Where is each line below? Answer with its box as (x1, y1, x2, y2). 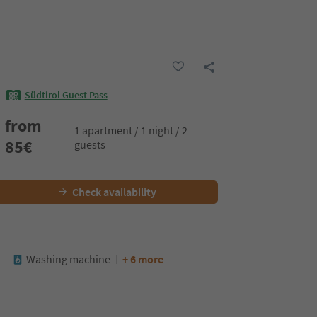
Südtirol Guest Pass (24, 88, 108, 102)
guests (74, 137, 106, 151)
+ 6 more (122, 252, 163, 266)
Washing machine (26, 252, 110, 266)
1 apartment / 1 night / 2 (74, 122, 188, 137)
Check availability (71, 185, 156, 199)
